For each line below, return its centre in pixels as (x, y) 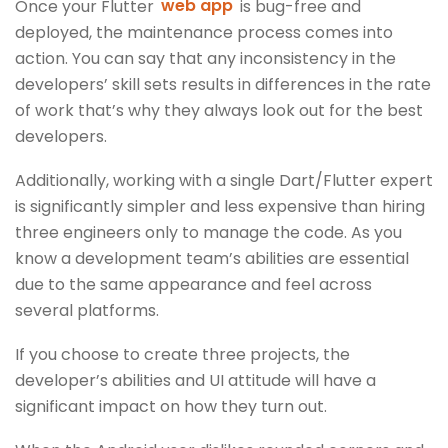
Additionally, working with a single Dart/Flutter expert (224, 180)
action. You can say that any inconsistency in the (205, 58)
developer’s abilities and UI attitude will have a (195, 380)
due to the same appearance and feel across (193, 284)
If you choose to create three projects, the (182, 354)
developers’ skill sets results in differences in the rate (223, 84)
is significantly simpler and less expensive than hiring (220, 206)
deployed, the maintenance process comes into (204, 32)
